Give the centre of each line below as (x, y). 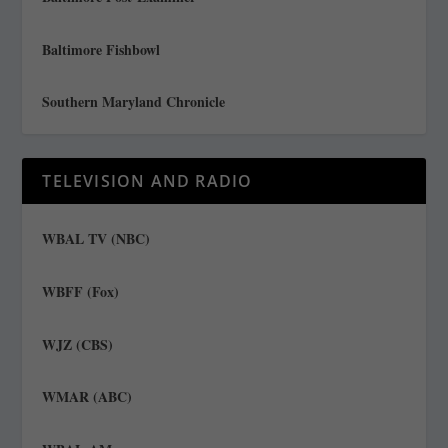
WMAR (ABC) (87, 397)
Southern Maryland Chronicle (134, 102)
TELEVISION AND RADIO (147, 181)
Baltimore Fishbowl (101, 49)
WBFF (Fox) (81, 291)
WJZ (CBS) (78, 344)
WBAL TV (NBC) (96, 239)
